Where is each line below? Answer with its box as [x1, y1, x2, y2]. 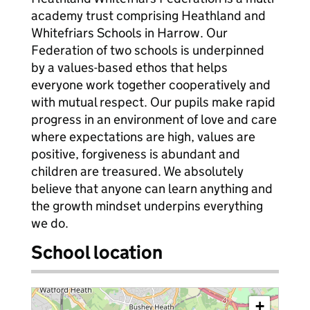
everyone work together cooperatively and [31, 77, 271, 93]
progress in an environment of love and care [31, 111, 277, 127]
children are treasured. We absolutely [31, 163, 244, 179]
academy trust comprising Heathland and [31, 8, 266, 24]
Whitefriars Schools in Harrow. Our [31, 25, 228, 41]
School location [31, 241, 163, 264]
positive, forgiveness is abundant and [31, 146, 240, 162]
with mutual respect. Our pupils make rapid [31, 94, 275, 110]
